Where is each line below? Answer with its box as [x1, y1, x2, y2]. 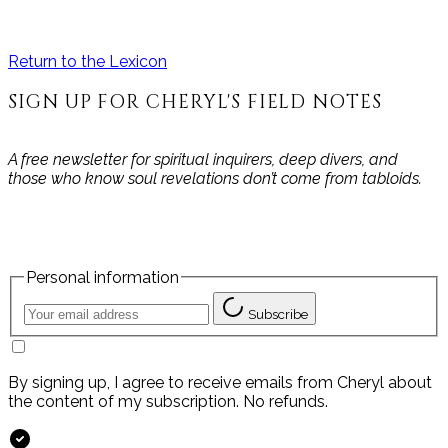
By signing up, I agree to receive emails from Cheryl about [8, 373, 432, 393]
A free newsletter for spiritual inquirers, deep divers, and [8, 149, 398, 169]
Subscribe [248, 306, 308, 323]
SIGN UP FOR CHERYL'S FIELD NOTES [8, 90, 382, 116]
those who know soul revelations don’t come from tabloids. [8, 168, 422, 188]
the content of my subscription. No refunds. [8, 392, 328, 412]
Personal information [26, 267, 179, 287]
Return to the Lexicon [8, 52, 167, 72]
